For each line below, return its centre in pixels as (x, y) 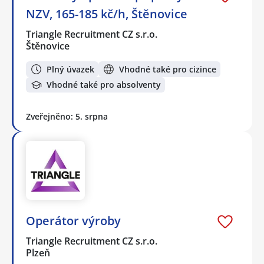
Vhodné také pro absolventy (104, 85)
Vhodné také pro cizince (168, 69)
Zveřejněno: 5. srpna (67, 117)
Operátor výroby (73, 221)
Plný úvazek (70, 69)
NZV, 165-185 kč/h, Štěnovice (107, 14)
